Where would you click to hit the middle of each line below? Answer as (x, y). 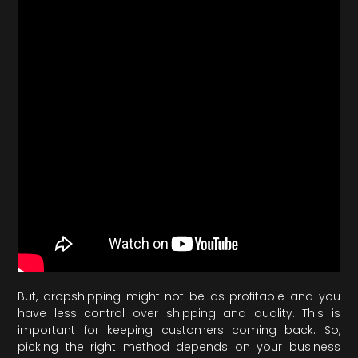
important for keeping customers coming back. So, (179, 330)
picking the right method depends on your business (179, 347)
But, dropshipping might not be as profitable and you (179, 297)
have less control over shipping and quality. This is (179, 314)
